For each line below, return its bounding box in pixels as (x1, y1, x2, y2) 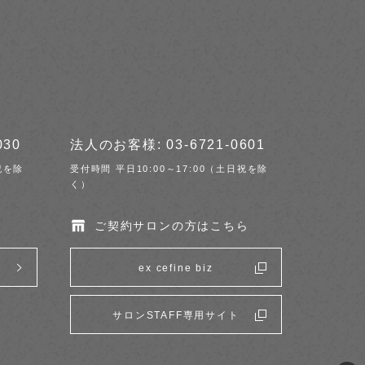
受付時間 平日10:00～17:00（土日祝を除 (69, 164, 269, 174)
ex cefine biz (139, 262, 213, 274)
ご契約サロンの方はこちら (94, 219, 249, 232)
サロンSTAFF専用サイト (112, 310, 240, 321)
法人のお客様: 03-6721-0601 (69, 138, 266, 152)
